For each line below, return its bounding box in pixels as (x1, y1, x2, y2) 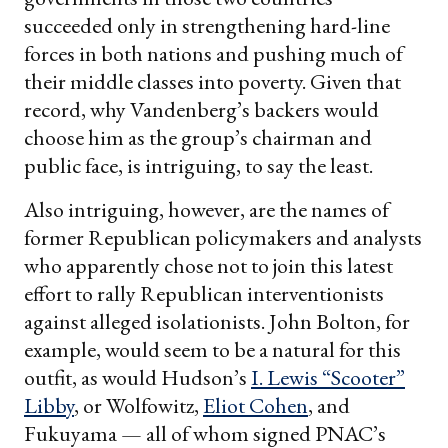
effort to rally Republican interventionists (24, 278, 384, 308)
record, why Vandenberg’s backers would (24, 94, 379, 124)
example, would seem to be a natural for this (24, 334, 401, 364)
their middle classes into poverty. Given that (24, 66, 401, 96)
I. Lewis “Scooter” (251, 362, 405, 392)
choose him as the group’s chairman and (24, 122, 372, 152)
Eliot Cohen (203, 390, 308, 420)
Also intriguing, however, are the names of (24, 194, 389, 224)
